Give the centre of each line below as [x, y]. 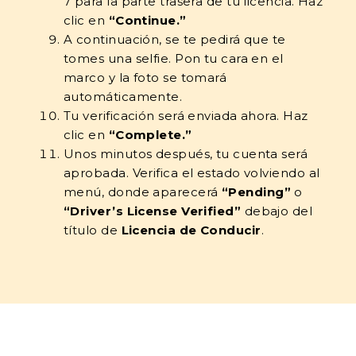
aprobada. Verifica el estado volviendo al [192, 173]
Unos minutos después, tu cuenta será [186, 154]
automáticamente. [123, 97]
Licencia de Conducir [191, 230]
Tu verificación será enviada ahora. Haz [186, 116]
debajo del [277, 211]
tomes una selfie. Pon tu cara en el [174, 58]
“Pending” [256, 192]
